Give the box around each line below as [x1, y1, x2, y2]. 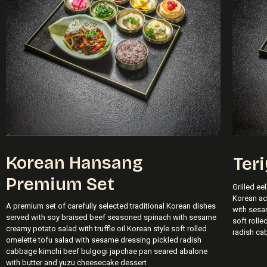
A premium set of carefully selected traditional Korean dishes [6, 201, 216, 210]
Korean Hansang [6, 152, 143, 173]
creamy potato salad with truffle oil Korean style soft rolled [6, 223, 207, 233]
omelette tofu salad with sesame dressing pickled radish [6, 235, 201, 244]
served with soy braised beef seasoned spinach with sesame [6, 212, 216, 222]
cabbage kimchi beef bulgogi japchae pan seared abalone [6, 246, 207, 256]
